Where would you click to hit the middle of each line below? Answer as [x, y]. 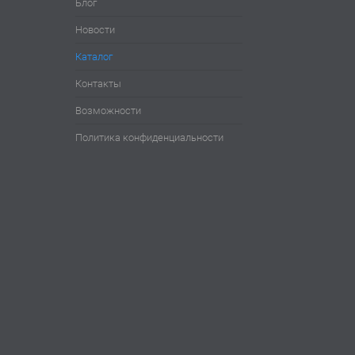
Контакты [98, 84]
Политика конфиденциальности [149, 138]
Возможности [108, 111]
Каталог [94, 57]
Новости [95, 30]
